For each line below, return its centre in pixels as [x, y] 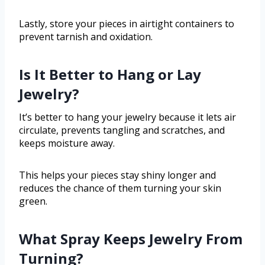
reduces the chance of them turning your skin [120, 188]
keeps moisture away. [67, 143]
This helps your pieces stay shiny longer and [117, 175]
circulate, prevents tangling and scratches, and [122, 130]
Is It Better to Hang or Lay [110, 75]
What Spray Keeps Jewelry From [131, 239]
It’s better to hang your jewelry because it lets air [127, 117]
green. [33, 201]
